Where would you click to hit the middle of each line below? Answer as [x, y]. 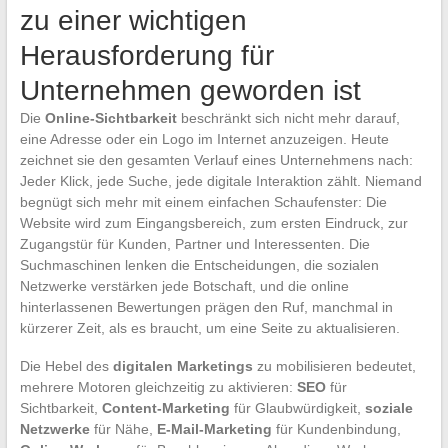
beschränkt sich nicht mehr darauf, [288, 117]
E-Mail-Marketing [214, 428]
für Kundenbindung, [336, 428]
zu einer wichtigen [133, 20]
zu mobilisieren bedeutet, [334, 365]
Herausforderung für [146, 55]
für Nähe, [123, 428]
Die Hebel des [66, 365]
